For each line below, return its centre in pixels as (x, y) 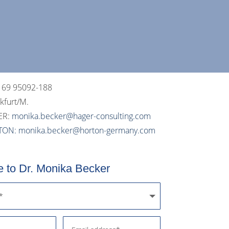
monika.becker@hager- (54, 116)
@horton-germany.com (114, 131)
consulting (114, 116)
